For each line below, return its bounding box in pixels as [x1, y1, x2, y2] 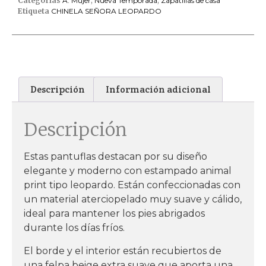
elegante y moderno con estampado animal [24, 165, 232, 177]
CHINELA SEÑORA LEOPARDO [51, 6, 161, 15]
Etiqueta [18, 6, 49, 15]
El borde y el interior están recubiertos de [24, 245, 221, 256]
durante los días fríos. [24, 222, 125, 234]
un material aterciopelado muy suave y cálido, [24, 194, 242, 205]
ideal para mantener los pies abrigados [24, 208, 205, 220]
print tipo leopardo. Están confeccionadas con [24, 179, 240, 191]
